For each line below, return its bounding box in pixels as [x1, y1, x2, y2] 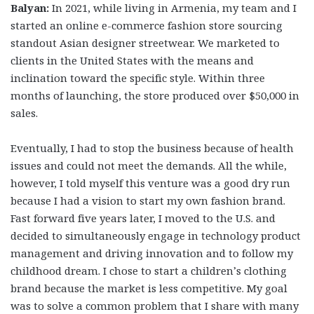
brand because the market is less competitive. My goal [11, 281, 287, 296]
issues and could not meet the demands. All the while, [11, 158, 287, 173]
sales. [11, 106, 41, 121]
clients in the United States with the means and [11, 53, 254, 68]
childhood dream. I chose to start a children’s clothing [11, 264, 287, 278]
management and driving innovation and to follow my [11, 246, 293, 261]
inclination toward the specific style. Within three [11, 71, 265, 86]
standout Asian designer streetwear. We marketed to [11, 36, 280, 50]
